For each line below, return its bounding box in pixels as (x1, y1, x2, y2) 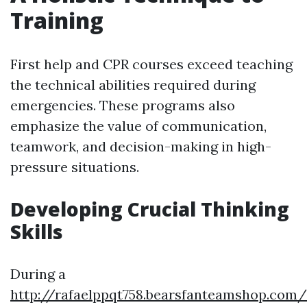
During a (10, 265, 66, 283)
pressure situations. (10, 158, 139, 176)
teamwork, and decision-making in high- (10, 138, 271, 156)
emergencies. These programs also (10, 97, 235, 114)
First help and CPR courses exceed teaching (10, 56, 293, 73)
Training (10, 5, 103, 36)
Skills (10, 219, 63, 245)
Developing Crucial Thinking (10, 196, 289, 223)
